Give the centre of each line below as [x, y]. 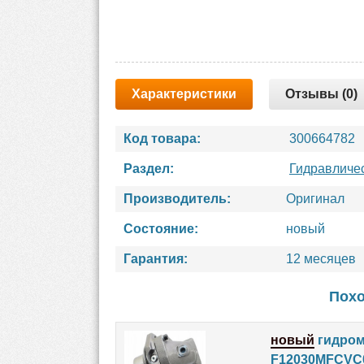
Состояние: [161, 229]
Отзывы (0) [321, 94]
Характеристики [184, 94]
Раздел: [149, 169]
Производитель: [177, 199]
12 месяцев [321, 259]
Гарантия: [156, 259]
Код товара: [162, 139]
